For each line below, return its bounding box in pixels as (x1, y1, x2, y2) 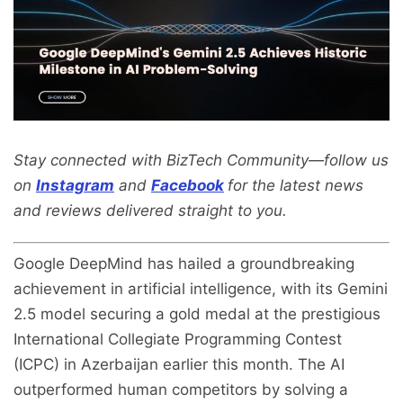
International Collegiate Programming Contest (13, 330, 342, 349)
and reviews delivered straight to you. (13, 201, 287, 219)
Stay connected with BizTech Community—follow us (13, 150, 389, 169)
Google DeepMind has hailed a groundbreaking (13, 255, 354, 273)
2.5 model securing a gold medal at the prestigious (13, 305, 381, 324)
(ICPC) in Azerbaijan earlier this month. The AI (13, 355, 345, 374)
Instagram (36, 175, 114, 194)
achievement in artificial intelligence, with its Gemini (13, 280, 388, 299)
